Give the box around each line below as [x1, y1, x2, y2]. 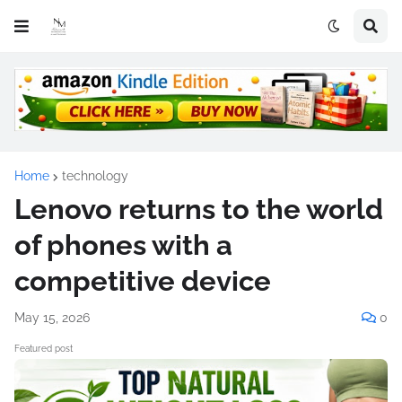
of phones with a [14, 228, 232, 261]
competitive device [14, 264, 271, 297]
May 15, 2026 [14, 310, 90, 325]
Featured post [14, 343, 73, 354]
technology [62, 168, 128, 183]
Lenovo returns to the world [14, 192, 383, 225]
